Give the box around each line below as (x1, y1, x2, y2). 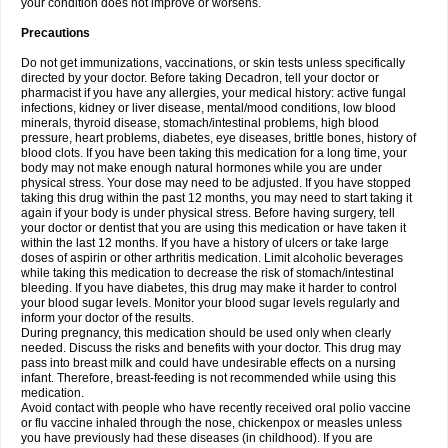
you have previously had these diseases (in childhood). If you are (21, 431, 373, 445)
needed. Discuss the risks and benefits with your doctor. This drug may (21, 341, 401, 355)
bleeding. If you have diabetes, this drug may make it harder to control (21, 281, 397, 295)
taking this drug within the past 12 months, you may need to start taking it (21, 191, 412, 205)
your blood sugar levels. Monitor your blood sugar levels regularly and (21, 296, 400, 310)
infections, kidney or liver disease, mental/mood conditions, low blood (21, 101, 396, 115)
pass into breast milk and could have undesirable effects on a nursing (21, 356, 396, 370)
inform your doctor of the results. (21, 311, 194, 325)
